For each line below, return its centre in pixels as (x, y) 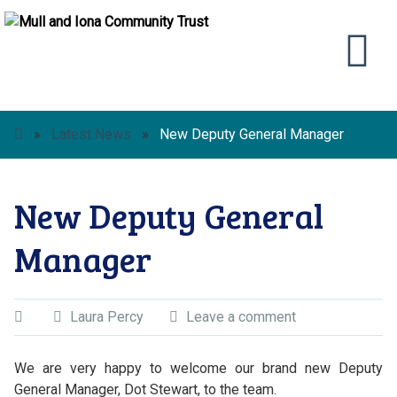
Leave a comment (241, 317)
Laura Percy (106, 317)
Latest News (91, 134)
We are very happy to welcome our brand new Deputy (198, 368)
